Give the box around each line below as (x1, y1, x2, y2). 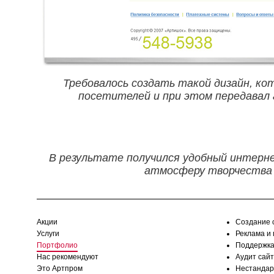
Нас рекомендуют (37, 253, 98, 261)
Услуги (37, 229, 59, 238)
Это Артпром (37, 264, 83, 273)
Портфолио (37, 241, 78, 250)
